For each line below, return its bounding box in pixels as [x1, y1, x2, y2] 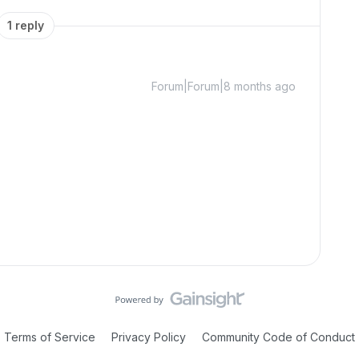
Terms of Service [4, 330, 95, 344]
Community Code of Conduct [202, 330, 355, 344]
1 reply [7, 18, 44, 32]
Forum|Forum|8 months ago [151, 79, 296, 93]
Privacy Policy [108, 330, 189, 344]
